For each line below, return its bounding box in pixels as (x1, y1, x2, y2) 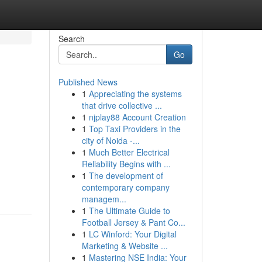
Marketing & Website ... (81, 240, 168, 251)
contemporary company (81, 181, 170, 193)
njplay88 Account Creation (88, 111, 186, 123)
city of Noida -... (81, 135, 140, 146)
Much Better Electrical (88, 146, 170, 158)
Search (58, 33, 85, 44)
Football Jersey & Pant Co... (81, 216, 185, 228)
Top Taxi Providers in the (88, 123, 181, 135)
